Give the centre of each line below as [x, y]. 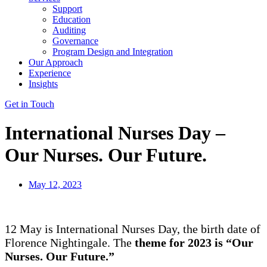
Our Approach [56, 62]
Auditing [69, 30]
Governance [75, 41]
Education [72, 19]
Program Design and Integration [113, 52]
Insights [43, 84]
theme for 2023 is [180, 242]
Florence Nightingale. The [70, 242]
